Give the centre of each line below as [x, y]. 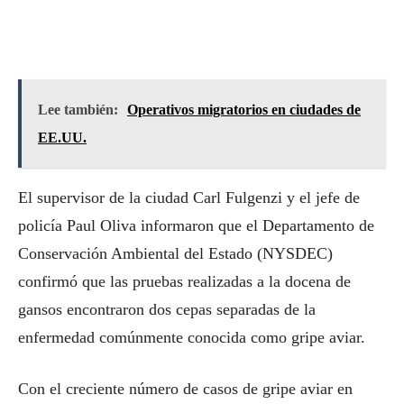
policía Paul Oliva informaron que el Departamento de [196, 225]
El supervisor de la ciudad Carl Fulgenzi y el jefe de [189, 197]
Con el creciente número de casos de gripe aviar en [185, 389]
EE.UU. [62, 138]
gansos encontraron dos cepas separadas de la [167, 309]
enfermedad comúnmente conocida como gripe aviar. [192, 337]
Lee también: [78, 110]
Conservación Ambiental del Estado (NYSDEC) [175, 253]
